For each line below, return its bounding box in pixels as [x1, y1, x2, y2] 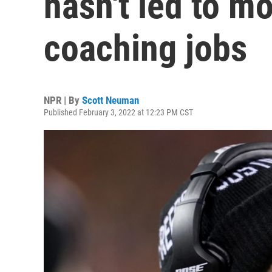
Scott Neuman [82, 94, 139, 106]
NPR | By [44, 94, 82, 106]
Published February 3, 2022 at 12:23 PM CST [44, 107, 193, 117]
